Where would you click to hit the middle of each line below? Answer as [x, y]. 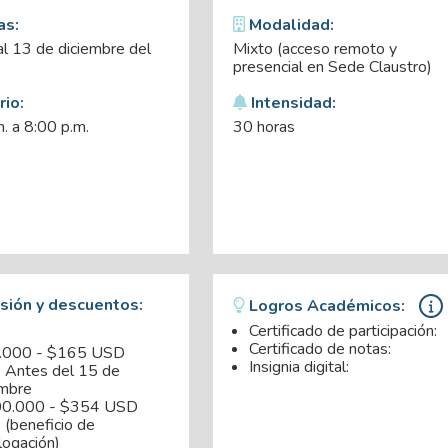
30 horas [264, 127]
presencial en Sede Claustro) [333, 67]
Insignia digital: [299, 367]
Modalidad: [290, 25]
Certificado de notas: [320, 349]
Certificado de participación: [343, 331]
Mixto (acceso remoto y [315, 49]
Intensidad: [292, 103]
